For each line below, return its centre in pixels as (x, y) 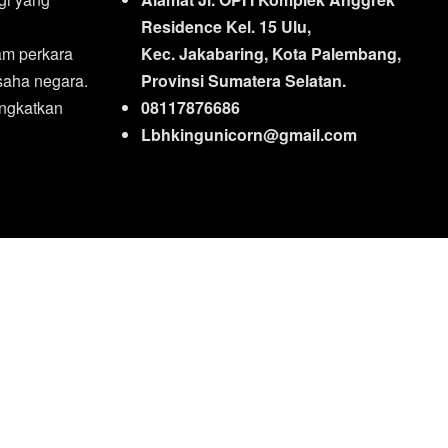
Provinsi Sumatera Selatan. (243, 80)
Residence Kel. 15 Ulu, (225, 26)
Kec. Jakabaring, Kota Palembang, (270, 53)
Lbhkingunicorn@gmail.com (248, 134)
